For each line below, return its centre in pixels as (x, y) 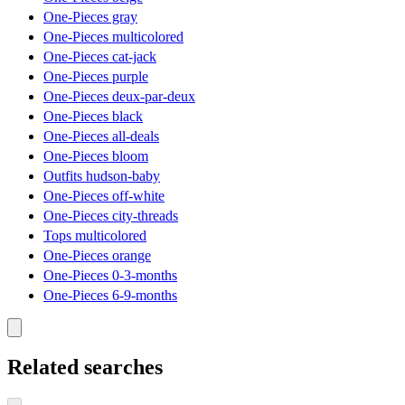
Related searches (85, 367)
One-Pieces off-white (104, 196)
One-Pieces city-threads (111, 216)
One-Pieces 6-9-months (110, 296)
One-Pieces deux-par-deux (119, 97)
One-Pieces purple (96, 77)
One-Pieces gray (90, 17)
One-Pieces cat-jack (100, 57)
